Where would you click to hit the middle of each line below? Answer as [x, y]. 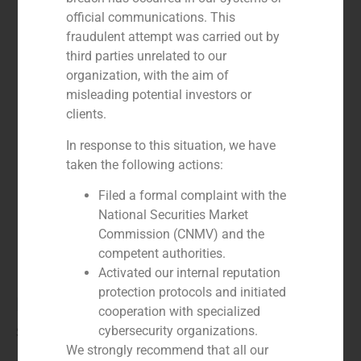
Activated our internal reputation [190, 273]
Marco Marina [80, 304]
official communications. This [151, 18]
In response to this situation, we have [171, 145]
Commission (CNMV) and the [182, 234]
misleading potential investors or [159, 95]
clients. [87, 114]
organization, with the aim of [148, 76]
